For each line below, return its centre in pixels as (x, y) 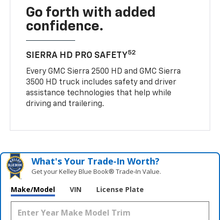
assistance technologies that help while (99, 94)
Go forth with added (91, 13)
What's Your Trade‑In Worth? (96, 161)
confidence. (65, 27)
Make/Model (33, 190)
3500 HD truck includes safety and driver (101, 83)
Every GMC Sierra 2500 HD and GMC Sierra (104, 72)
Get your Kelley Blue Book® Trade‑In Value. (96, 172)
